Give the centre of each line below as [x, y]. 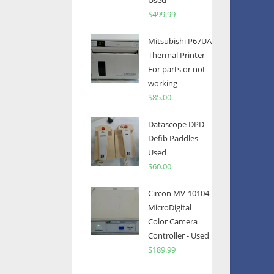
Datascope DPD [176, 124]
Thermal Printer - [179, 55]
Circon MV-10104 [179, 193]
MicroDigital [170, 207]
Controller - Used [179, 235]
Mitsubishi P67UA [180, 41]
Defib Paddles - [175, 138]
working [163, 83]
